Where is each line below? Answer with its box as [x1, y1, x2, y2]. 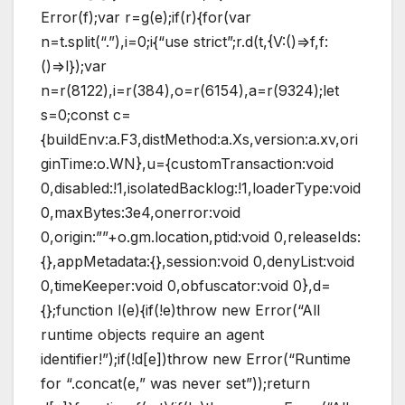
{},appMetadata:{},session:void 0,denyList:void [41, 251, 354, 270]
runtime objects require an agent [41, 325, 264, 344]
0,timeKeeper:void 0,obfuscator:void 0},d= [41, 276, 331, 295]
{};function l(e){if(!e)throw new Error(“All [41, 300, 320, 319]
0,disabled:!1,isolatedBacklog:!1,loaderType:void [41, 178, 361, 197]
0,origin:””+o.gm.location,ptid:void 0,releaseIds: [41, 227, 361, 246]
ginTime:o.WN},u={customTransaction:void [41, 154, 334, 173]
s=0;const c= [41, 105, 131, 124]
